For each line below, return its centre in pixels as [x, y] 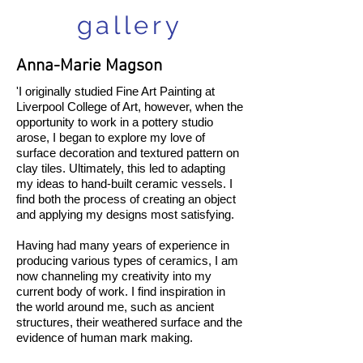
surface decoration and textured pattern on [128, 153]
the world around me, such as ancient [115, 307]
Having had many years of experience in [123, 246]
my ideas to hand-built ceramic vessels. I [124, 184]
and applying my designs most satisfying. [125, 215]
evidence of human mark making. [105, 338]
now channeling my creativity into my [114, 276]
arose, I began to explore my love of [111, 138]
